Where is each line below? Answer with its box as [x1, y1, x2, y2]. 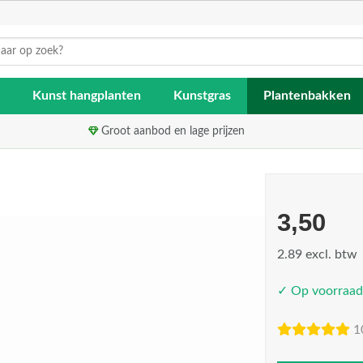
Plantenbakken [263, 89, 351, 102]
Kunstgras [173, 89, 231, 102]
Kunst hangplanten [32, 89, 141, 102]
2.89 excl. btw [276, 247, 357, 261]
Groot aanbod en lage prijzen [98, 126, 245, 137]
